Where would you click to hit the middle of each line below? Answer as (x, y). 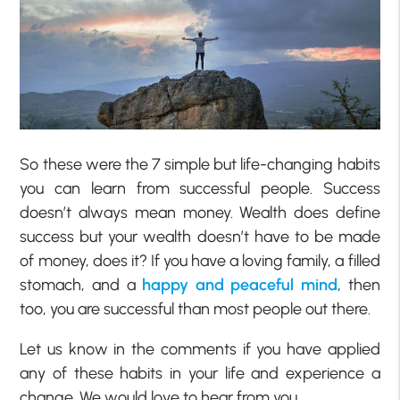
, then (359, 285)
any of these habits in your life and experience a (200, 374)
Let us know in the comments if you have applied (200, 350)
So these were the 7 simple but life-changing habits (200, 165)
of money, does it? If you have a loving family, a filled (200, 261)
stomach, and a (81, 285)
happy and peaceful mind (240, 285)
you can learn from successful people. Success (200, 189)
